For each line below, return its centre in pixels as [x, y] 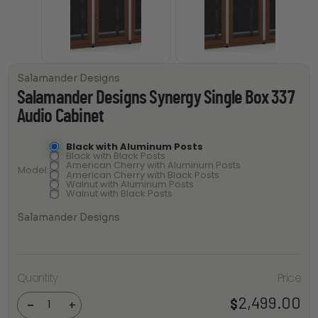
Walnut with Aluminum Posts [130, 184]
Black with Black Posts [116, 155]
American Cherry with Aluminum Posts [154, 165]
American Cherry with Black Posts [143, 175]
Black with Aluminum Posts [135, 146]
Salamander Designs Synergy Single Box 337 [155, 98]
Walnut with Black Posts [120, 194]
